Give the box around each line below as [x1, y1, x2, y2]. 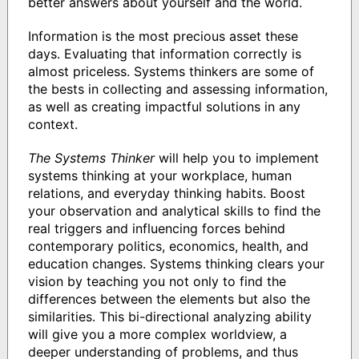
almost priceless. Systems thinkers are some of [27, 63, 314, 79]
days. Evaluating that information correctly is [27, 45, 301, 62]
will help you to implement [154, 149, 319, 166]
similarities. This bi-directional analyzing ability [27, 308, 312, 325]
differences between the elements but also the [27, 290, 310, 307]
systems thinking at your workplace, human [27, 167, 292, 184]
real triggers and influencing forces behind [27, 220, 285, 236]
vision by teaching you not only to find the [27, 272, 286, 289]
